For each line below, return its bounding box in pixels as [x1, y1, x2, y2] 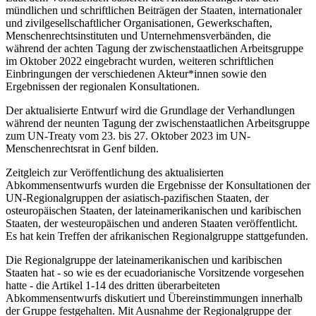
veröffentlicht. [236, 217, 298, 230]
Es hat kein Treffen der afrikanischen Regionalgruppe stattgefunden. [6, 230, 308, 243]
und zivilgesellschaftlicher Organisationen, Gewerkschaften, [6, 17, 272, 30]
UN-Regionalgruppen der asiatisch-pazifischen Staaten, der [6, 192, 269, 205]
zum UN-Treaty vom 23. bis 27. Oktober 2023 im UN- [6, 130, 250, 142]
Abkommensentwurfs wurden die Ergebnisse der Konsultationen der [6, 179, 310, 192]
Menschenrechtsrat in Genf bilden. [6, 142, 159, 155]
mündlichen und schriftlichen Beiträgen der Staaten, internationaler [6, 4, 302, 17]
